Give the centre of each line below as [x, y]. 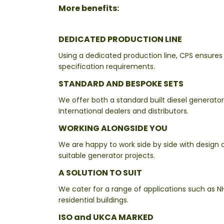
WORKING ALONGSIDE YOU [113, 128]
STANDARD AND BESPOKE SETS [121, 84]
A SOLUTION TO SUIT [100, 173]
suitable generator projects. [107, 156]
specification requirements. [107, 67]
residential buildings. [93, 200]
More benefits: [89, 8]
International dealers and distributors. [123, 111]
